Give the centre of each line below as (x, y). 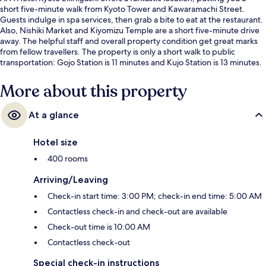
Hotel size (56, 142)
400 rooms (68, 159)
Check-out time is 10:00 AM (99, 227)
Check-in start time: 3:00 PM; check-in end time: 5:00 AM (155, 196)
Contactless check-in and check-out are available (137, 212)
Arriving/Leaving (71, 180)
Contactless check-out (89, 243)
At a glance (54, 115)
